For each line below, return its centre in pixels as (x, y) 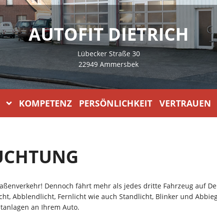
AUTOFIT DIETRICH (108, 34)
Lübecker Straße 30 (108, 54)
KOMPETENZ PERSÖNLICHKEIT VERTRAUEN (115, 103)
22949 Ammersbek (108, 64)
